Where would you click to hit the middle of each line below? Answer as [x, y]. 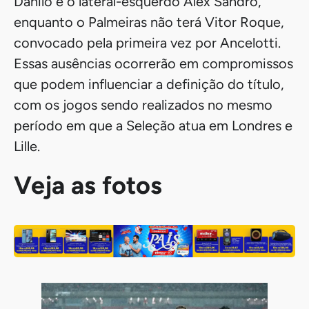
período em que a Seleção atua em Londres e [153, 126]
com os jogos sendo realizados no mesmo [143, 105]
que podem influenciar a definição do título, [149, 84]
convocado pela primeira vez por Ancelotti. [147, 43]
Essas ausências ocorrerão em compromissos [153, 64]
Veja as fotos [88, 185]
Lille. [27, 147]
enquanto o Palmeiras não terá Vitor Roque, [149, 22]
